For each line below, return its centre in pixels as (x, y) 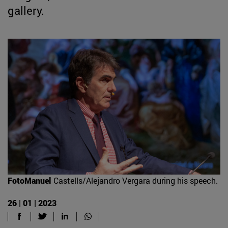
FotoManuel (29, 180)
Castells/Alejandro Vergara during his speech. (136, 180)
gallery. (26, 10)
